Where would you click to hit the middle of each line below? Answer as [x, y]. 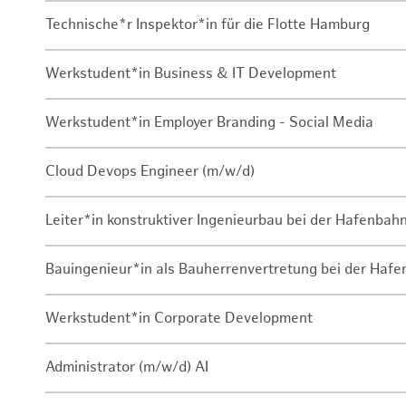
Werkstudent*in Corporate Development [179, 319]
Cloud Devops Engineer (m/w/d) [150, 172]
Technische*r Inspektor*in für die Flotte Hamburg [208, 25]
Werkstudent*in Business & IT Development [191, 74]
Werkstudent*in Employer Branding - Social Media [209, 123]
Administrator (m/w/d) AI [127, 368]
